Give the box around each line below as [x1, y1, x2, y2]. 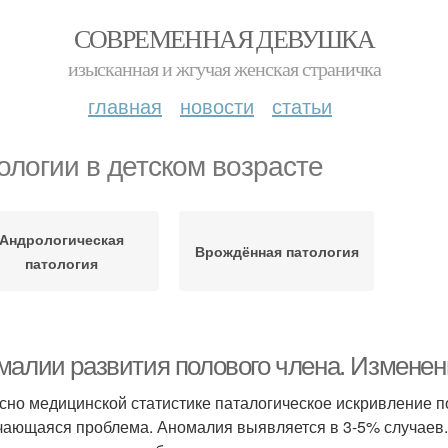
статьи [272, 91, 332, 120]
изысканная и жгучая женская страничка [67, 55, 381, 82]
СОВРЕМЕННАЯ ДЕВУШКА [73, 21, 375, 55]
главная [88, 91, 162, 120]
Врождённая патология [194, 241, 359, 261]
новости [180, 91, 254, 120]
